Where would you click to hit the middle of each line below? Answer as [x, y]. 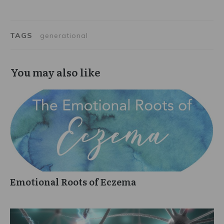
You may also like [55, 72]
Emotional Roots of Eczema [73, 181]
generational [64, 35]
